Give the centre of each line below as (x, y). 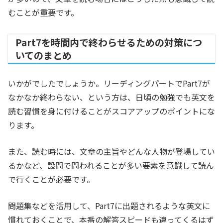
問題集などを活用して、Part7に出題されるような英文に (109, 206)
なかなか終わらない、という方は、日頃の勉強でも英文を (111, 97)
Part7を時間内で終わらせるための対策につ (109, 43)
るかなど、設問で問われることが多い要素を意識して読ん (111, 166)
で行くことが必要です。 (51, 179)
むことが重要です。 (43, 13)
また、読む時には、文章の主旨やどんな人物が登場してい (111, 152)
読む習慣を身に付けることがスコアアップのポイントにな (111, 111)
